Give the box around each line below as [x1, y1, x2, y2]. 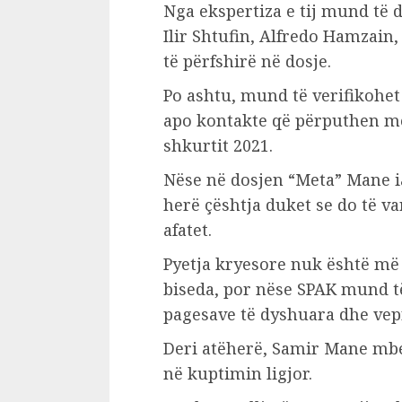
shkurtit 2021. [163, 135, 273, 156]
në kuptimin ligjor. [163, 363, 312, 384]
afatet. [163, 219, 212, 240]
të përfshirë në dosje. [163, 50, 331, 72]
